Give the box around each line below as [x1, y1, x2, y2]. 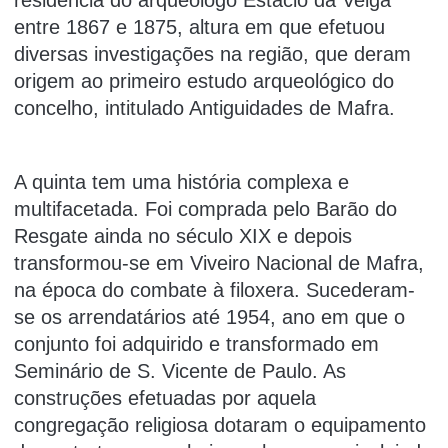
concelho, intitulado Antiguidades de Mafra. [14, 97, 395, 119]
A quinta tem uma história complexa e [14, 170, 349, 193]
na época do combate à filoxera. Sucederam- [14, 278, 415, 301]
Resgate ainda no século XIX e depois [14, 224, 352, 247]
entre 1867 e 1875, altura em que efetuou [14, 16, 385, 38]
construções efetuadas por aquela [14, 386, 316, 409]
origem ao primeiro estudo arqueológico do [14, 70, 394, 92]
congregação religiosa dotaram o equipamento [14, 413, 426, 436]
